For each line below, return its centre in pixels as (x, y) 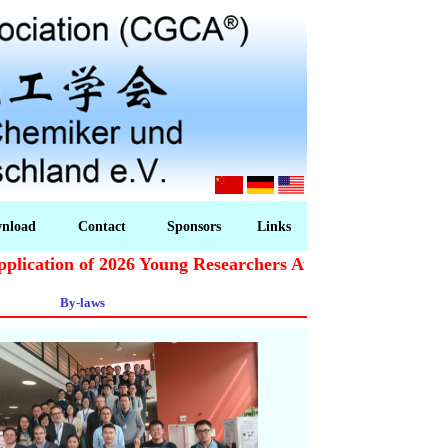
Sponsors (193, 226)
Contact (102, 226)
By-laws (82, 302)
